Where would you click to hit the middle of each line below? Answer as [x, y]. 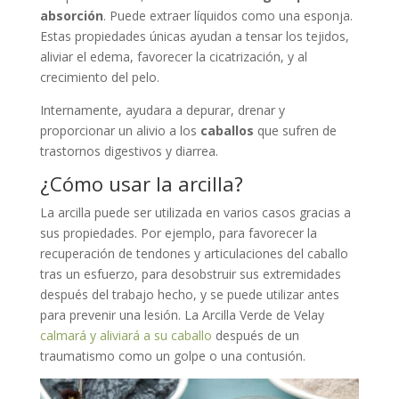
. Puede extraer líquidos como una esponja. [228, 16]
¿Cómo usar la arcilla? [141, 184]
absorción [71, 16]
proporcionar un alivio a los [120, 131]
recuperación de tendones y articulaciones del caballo [194, 254]
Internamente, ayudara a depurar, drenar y [162, 110]
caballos [227, 131]
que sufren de [295, 131]
